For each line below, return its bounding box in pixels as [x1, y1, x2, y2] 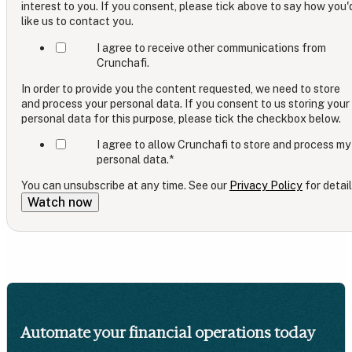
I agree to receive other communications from [97, 40, 326, 54]
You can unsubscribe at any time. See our [21, 178, 229, 192]
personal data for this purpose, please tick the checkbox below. [21, 111, 341, 125]
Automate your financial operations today [20, 322, 315, 342]
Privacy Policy [229, 178, 302, 192]
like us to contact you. [21, 14, 134, 28]
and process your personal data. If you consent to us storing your [21, 96, 350, 110]
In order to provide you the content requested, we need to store [21, 81, 340, 95]
